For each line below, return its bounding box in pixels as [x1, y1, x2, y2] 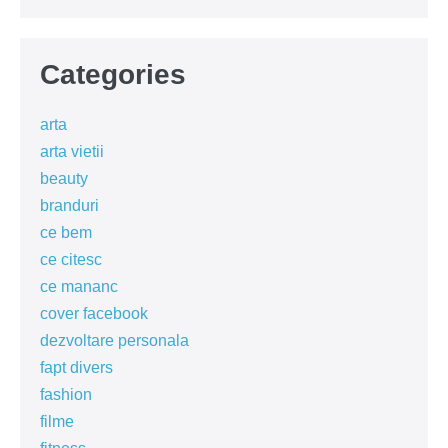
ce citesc [40, 251, 102, 268]
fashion [40, 386, 92, 403]
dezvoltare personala [40, 332, 189, 349]
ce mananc [40, 278, 118, 295]
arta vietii [40, 143, 104, 160]
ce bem [40, 224, 92, 241]
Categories [40, 59, 186, 90]
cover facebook [40, 305, 148, 322]
